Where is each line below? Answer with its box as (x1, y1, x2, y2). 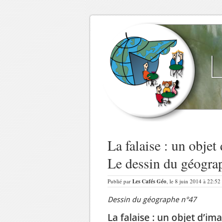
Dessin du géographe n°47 (108, 195, 196, 204)
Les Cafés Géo (132, 177, 166, 185)
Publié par (108, 177, 132, 185)
